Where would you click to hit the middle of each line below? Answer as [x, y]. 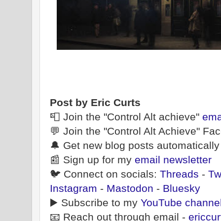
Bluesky [182, 188]
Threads [179, 174]
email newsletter [173, 160]
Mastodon [130, 188]
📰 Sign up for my [92, 160]
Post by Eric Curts [95, 103]
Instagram [74, 188]
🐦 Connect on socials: [105, 174]
